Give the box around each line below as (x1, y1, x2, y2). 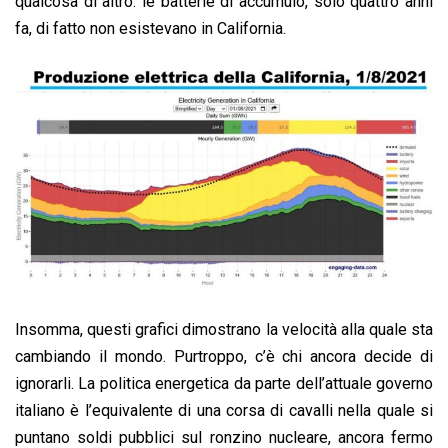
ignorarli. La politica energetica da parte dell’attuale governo (15, 374, 433, 394)
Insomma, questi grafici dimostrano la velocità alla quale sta (15, 320, 433, 340)
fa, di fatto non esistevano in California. (15, 19, 286, 39)
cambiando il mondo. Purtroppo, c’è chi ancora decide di (15, 347, 433, 367)
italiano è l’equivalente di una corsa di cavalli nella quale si (15, 401, 433, 421)
